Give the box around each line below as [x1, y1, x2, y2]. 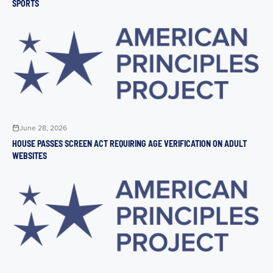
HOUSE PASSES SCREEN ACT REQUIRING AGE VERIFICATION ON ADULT [12, 138, 247, 149]
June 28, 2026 [19, 122, 67, 133]
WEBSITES [12, 150, 47, 161]
